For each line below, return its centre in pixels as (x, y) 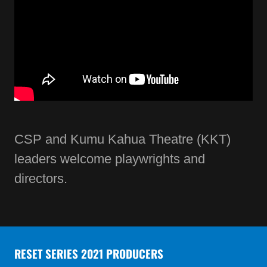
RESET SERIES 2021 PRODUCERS (89, 254)
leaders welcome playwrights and (110, 159)
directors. (41, 179)
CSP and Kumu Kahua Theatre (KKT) (122, 139)
